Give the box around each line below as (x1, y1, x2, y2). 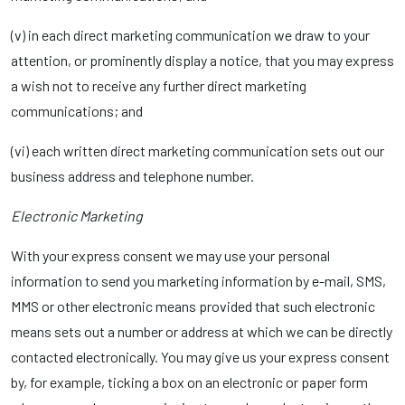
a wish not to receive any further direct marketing (11, 77, 306, 94)
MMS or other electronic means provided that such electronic (11, 297, 375, 315)
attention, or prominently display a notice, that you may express (11, 52, 394, 69)
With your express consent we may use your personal (11, 247, 330, 264)
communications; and (11, 102, 143, 119)
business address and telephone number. (11, 167, 254, 184)
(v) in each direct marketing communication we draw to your (11, 26, 370, 43)
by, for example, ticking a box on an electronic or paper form (11, 373, 368, 391)
